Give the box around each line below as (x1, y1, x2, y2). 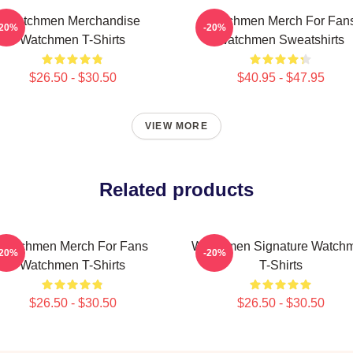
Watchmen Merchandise (5, 14, 140, 28)
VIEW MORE (145, 121, 208, 132)
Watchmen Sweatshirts (217, 33, 344, 46)
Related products (99, 179, 254, 200)
